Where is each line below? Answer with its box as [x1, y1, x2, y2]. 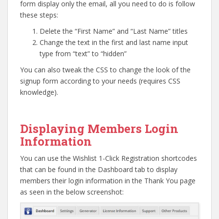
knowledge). [20, 87, 58, 97]
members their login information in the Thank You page [20, 175, 196, 185]
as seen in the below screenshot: [20, 187, 124, 197]
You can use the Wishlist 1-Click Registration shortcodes [20, 153, 197, 163]
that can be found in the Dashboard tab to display [20, 164, 177, 174]
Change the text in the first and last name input [40, 37, 188, 47]
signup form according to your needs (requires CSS [20, 76, 180, 86]
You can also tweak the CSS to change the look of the [20, 65, 191, 74]
